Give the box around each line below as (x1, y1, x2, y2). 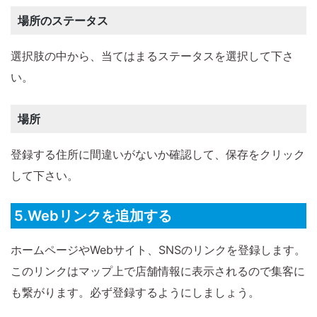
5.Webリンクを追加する (14, 207, 172, 225)
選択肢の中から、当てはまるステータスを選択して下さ (11, 49, 294, 64)
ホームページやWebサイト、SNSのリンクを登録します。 (11, 243, 306, 258)
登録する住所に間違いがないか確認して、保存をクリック (11, 147, 305, 162)
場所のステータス (18, 13, 108, 28)
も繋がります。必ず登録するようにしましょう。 (11, 285, 260, 300)
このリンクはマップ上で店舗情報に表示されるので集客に (11, 264, 305, 279)
